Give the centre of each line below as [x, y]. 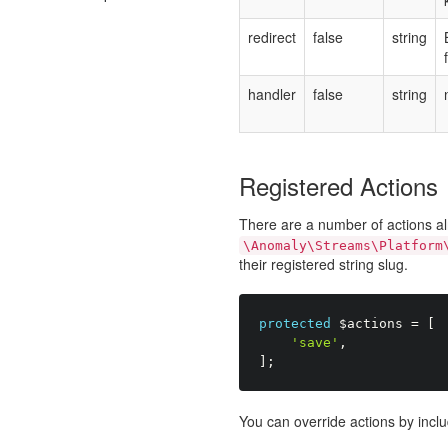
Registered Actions [338, 185]
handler [272, 94]
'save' [315, 342]
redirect [272, 37]
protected [295, 323]
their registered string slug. [323, 264]
